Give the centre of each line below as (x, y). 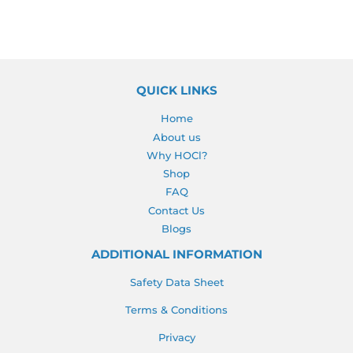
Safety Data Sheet (176, 282)
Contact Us (176, 210)
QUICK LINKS (176, 91)
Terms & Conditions (176, 309)
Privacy (176, 337)
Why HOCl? (176, 155)
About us (176, 137)
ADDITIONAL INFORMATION (176, 254)
